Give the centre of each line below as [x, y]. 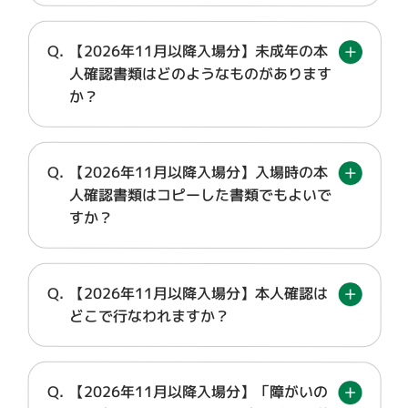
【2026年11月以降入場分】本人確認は [198, 293]
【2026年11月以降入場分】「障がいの [198, 392]
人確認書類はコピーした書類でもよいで [200, 195]
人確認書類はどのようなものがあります [200, 74]
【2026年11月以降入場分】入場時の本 [198, 172]
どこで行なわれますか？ [149, 316]
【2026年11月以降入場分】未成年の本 [198, 51]
